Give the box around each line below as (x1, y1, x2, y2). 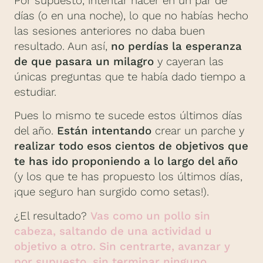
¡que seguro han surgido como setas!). (14, 186, 209, 199)
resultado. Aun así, (14, 39, 111, 53)
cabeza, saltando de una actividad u (14, 224, 212, 238)
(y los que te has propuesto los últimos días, (14, 170, 242, 184)
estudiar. (14, 85, 56, 99)
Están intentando (57, 124, 151, 138)
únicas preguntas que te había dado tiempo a (14, 70, 245, 83)
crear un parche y (151, 124, 244, 138)
